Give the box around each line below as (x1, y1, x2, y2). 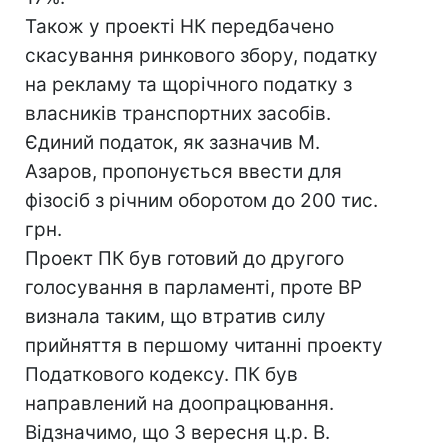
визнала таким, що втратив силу (25, 305, 326, 328)
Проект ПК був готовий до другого (25, 247, 344, 270)
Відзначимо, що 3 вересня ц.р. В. (25, 421, 330, 444)
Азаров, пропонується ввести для (25, 160, 342, 183)
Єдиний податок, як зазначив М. (25, 131, 320, 154)
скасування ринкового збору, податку (25, 44, 378, 67)
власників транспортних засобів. (25, 102, 331, 125)
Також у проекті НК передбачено (25, 15, 334, 38)
